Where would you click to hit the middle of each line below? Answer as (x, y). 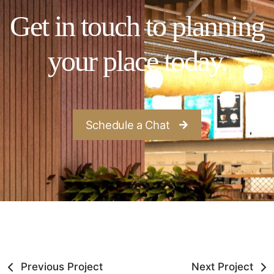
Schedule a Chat (128, 125)
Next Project (222, 267)
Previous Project (62, 267)
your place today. (137, 61)
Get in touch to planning (137, 26)
